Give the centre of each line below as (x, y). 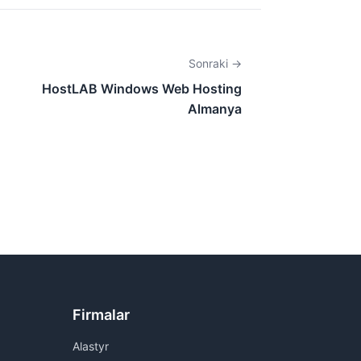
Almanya (215, 108)
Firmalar (101, 314)
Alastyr (91, 346)
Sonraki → (215, 63)
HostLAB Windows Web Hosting (142, 88)
